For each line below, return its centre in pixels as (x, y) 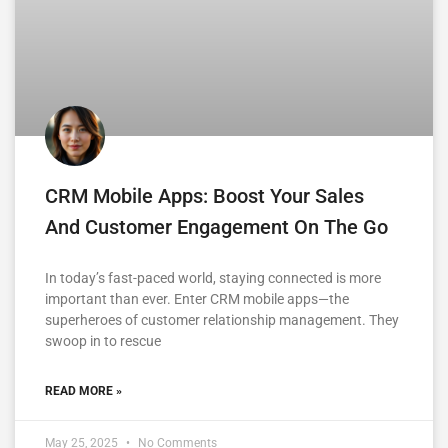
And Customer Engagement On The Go (216, 226)
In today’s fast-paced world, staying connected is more (213, 277)
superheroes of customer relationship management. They (222, 319)
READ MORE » (83, 390)
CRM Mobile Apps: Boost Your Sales (204, 195)
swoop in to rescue (103, 340)
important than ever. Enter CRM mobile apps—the (197, 298)
